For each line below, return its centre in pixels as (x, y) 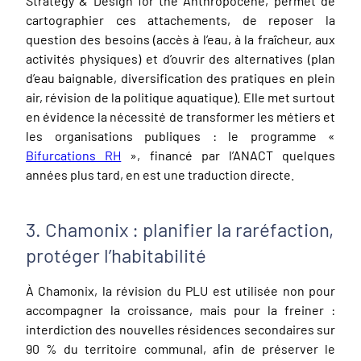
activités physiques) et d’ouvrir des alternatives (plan (180, 58)
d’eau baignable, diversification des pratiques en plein (180, 77)
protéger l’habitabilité (116, 255)
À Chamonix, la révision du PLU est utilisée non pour (180, 290)
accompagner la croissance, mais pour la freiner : (180, 309)
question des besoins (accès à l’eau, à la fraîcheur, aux (180, 39)
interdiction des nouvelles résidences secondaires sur (180, 329)
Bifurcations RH (74, 155)
